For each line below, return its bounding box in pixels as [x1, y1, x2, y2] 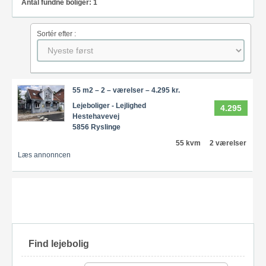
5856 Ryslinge [72, 122, 121, 131]
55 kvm [176, 138, 201, 147]
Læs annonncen [18, 150, 71, 159]
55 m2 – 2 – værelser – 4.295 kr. [72, 85, 180, 94]
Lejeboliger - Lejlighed [72, 101, 146, 110]
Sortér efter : [37, 30, 76, 39]
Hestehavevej [72, 112, 119, 121]
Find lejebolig [28, 238, 89, 249]
